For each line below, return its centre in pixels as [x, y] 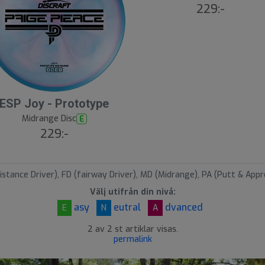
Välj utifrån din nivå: [132, 192]
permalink [132, 240]
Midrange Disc [49, 119]
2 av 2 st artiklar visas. [132, 230]
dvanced [183, 208]
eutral [126, 208]
